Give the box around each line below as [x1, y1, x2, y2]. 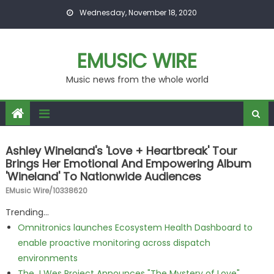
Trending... [5, 206, 49, 218]
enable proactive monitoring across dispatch [17, 237, 210, 249]
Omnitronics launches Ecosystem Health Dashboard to [17, 221, 253, 234]
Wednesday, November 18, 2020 [77, 7, 197, 18]
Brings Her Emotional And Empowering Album [5, 156, 251, 171]
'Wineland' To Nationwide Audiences [5, 169, 201, 184]
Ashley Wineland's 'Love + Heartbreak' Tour [5, 143, 237, 158]
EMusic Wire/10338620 [5, 185, 87, 196]
